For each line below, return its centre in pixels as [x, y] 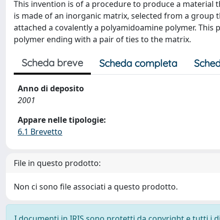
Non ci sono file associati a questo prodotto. [96, 187]
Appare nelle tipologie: [62, 120]
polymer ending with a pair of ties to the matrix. [102, 39]
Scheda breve [52, 63]
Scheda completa [138, 63]
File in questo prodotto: [57, 163]
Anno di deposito [51, 88]
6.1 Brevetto [40, 132]
